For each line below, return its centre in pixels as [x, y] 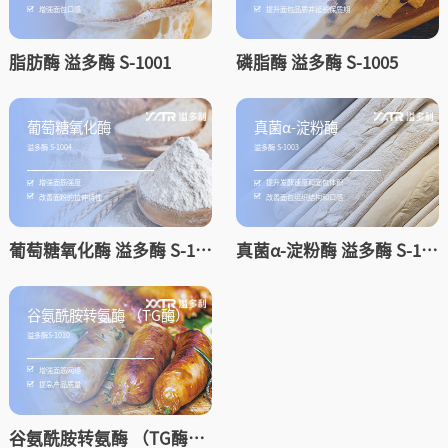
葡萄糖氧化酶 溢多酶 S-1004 [203, 249]
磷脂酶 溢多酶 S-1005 [316, 62]
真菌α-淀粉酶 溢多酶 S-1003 [429, 249]
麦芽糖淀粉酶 [137, 398]
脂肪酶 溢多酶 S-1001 [89, 62]
